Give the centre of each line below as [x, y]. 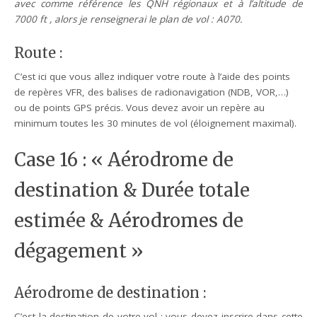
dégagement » [79, 251]
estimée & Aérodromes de [129, 221]
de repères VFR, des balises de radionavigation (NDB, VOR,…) [152, 92]
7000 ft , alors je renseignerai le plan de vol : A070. [129, 19]
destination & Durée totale [132, 190]
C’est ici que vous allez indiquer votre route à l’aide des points [152, 76]
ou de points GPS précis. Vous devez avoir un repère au [140, 107]
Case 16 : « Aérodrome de [124, 160]
